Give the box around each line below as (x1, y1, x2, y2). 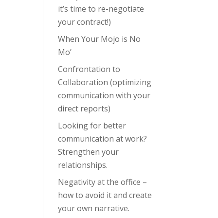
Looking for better (58, 120, 127, 131)
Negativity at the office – (58, 177, 147, 187)
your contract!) (58, 17, 111, 27)
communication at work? (58, 133, 147, 144)
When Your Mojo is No (58, 34, 141, 44)
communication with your (58, 90, 151, 101)
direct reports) (58, 103, 111, 114)
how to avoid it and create (58, 190, 152, 200)
